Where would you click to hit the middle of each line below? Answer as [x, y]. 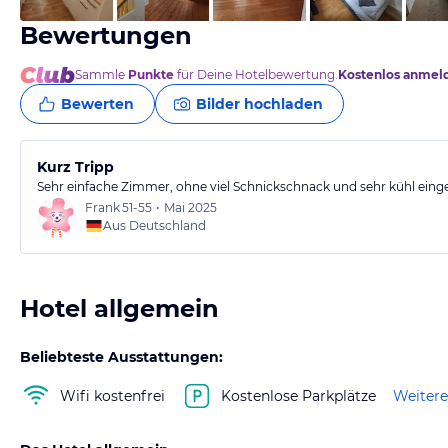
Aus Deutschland [154, 225]
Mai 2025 [190, 207]
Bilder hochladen [259, 104]
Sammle [101, 74]
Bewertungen [106, 35]
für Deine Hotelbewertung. [256, 74]
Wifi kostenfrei [112, 395]
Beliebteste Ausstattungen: [121, 357]
